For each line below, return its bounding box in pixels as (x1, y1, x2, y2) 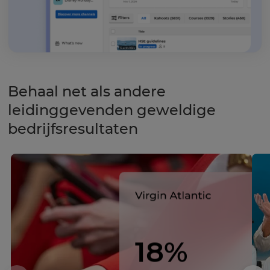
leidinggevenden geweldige (8, 101, 216, 119)
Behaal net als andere (8, 82, 166, 100)
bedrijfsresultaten (8, 119, 138, 137)
